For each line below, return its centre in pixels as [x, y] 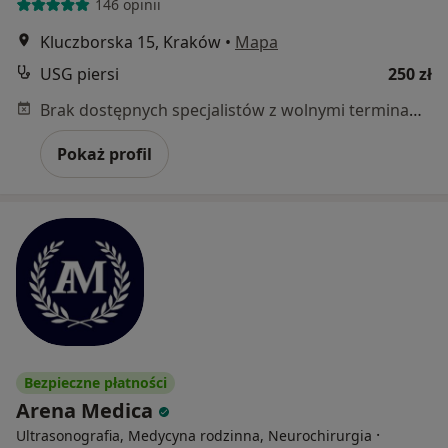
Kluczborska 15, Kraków [130, 41]
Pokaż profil [104, 153]
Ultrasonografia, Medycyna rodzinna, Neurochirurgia [194, 435]
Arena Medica [87, 410]
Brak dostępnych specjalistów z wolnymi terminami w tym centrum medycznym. [415, 109]
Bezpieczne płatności [95, 382]
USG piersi [79, 73]
